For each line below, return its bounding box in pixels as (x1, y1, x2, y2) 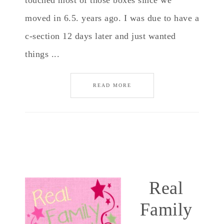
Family (139, 199, 192, 219)
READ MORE (92, 82, 131, 88)
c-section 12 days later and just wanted (25, 31, 176, 41)
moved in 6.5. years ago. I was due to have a (25, 13, 199, 23)
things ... (25, 49, 59, 59)
